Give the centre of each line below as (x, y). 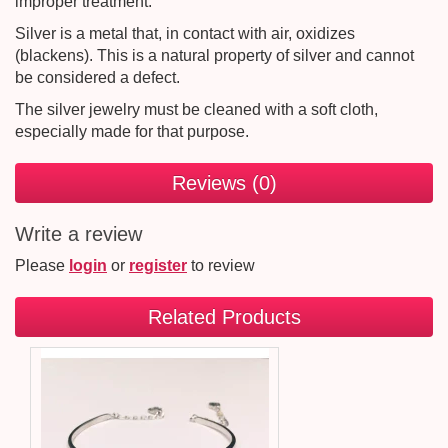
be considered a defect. (99, 77)
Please (42, 265)
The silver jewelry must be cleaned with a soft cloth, (196, 109)
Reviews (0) (224, 183)
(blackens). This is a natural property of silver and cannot (214, 55)
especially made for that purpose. (132, 131)
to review (221, 265)
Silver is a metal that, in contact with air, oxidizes (185, 33)
